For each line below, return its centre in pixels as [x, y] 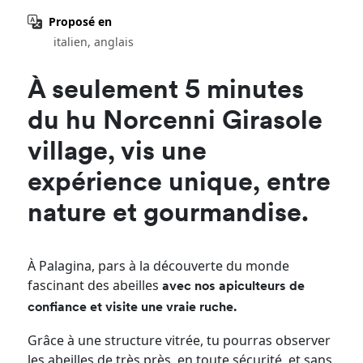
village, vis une [117, 154]
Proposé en [81, 22]
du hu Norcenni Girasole [175, 123]
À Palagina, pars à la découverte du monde [159, 266]
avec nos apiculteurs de [234, 287]
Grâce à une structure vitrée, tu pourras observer [179, 341]
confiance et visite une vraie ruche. [132, 308]
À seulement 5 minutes [166, 92]
